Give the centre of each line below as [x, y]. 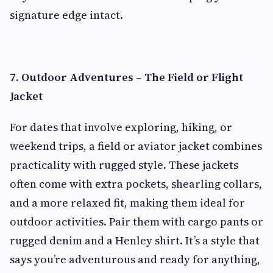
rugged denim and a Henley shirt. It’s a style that [135, 240]
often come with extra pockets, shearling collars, [136, 184]
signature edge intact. [66, 15]
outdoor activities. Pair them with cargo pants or [136, 222]
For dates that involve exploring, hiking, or [121, 127]
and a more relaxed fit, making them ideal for [127, 203]
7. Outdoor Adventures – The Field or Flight [126, 77]
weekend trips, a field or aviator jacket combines [136, 146]
